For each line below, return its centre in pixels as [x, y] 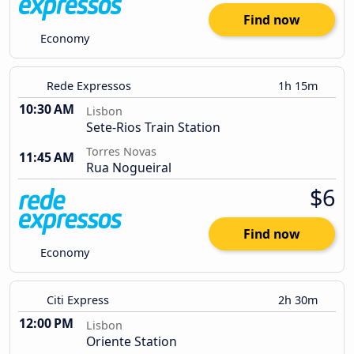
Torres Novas [121, 152]
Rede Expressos [89, 86]
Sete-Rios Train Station [153, 128]
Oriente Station [132, 342]
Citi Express [78, 300]
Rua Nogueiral [129, 168]
